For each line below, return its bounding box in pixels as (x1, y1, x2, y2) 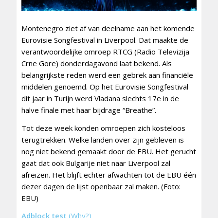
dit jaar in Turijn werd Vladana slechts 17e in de (21, 93, 179, 103)
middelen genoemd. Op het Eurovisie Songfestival (21, 81, 188, 91)
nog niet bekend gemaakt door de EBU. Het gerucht (21, 146, 196, 156)
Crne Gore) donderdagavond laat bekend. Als (21, 58, 172, 68)
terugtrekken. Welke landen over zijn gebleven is (21, 134, 184, 145)
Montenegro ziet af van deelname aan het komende (21, 23, 195, 33)
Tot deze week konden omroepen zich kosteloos (21, 123, 185, 133)
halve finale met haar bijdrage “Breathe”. (21, 105, 156, 115)
